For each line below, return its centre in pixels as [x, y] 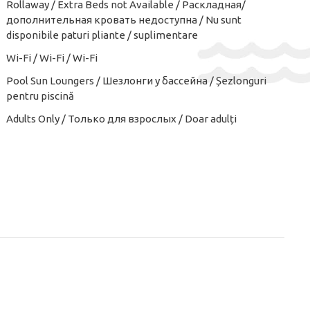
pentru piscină [40, 96]
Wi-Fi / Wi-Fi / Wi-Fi [52, 58]
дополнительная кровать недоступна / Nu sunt [124, 20]
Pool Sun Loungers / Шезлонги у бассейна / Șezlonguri [136, 81]
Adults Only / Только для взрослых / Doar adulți [121, 119]
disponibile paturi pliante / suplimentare [102, 35]
